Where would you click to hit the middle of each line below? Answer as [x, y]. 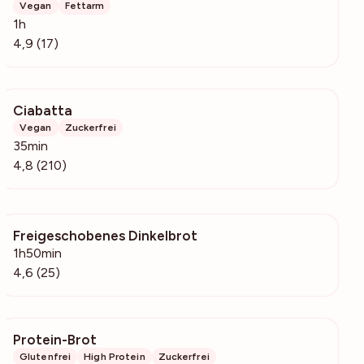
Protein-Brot [55, 340]
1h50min [37, 253]
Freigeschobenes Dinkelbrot [105, 236]
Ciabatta [43, 111]
